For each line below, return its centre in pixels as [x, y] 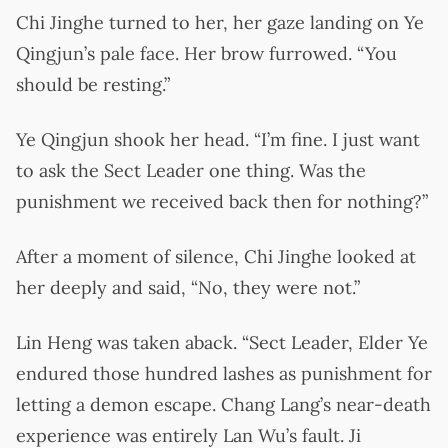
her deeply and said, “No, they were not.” [188, 287]
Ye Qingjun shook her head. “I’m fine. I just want [218, 139]
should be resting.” [93, 84]
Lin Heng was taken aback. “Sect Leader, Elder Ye [222, 342]
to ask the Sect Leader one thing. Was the [191, 170]
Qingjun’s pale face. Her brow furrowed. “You [206, 53]
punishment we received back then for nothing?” [222, 201]
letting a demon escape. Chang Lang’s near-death [223, 404]
